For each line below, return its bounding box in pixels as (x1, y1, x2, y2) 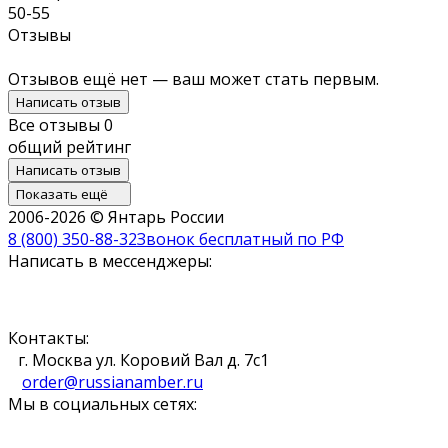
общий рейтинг (8, 135, 131, 158)
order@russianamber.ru (22, 370, 203, 393)
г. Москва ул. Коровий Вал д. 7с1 (18, 348, 269, 371)
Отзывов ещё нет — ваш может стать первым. (8, 67, 379, 90)
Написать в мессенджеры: (8, 249, 212, 272)
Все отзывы (8, 113, 104, 136)
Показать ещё (16, 184, 111, 203)
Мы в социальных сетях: (8, 392, 197, 415)
